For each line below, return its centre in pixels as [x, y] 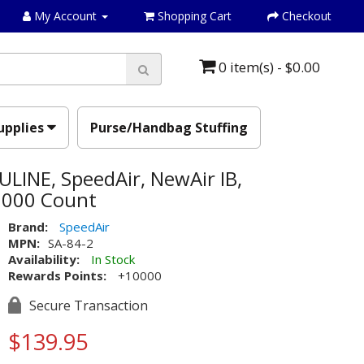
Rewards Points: [57, 275]
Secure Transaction [89, 306]
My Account [65, 16]
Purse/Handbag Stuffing [169, 128]
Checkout [307, 16]
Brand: [28, 227]
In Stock [113, 259]
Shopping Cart [195, 16]
